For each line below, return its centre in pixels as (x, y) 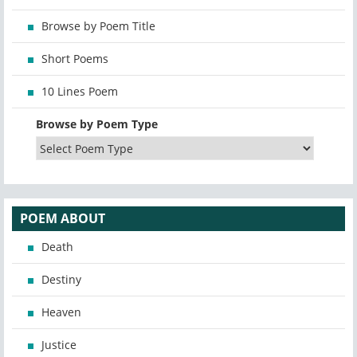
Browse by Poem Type (97, 124)
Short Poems (75, 59)
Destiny (61, 280)
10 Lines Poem (80, 92)
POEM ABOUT (63, 219)
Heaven (61, 312)
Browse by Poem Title (98, 26)
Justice (59, 345)
